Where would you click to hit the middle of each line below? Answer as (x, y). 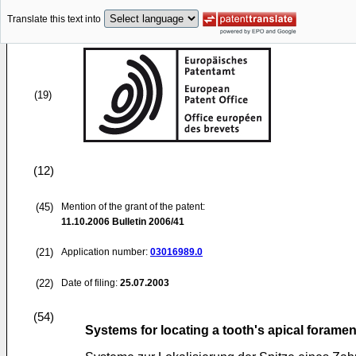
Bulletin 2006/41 (147, 222)
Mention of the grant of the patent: (133, 207)
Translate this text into (54, 19)
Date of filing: (89, 283)
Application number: (106, 252)
